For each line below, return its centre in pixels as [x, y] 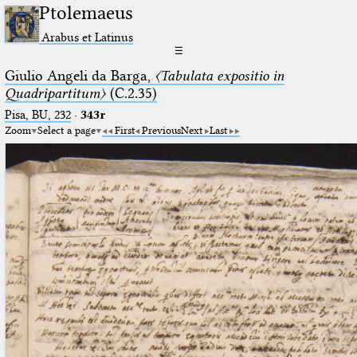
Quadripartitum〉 [55, 93]
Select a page [66, 129]
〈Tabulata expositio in [219, 75]
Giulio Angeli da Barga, [79, 75]
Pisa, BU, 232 [37, 114]
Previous [161, 129]
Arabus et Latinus [88, 37]
